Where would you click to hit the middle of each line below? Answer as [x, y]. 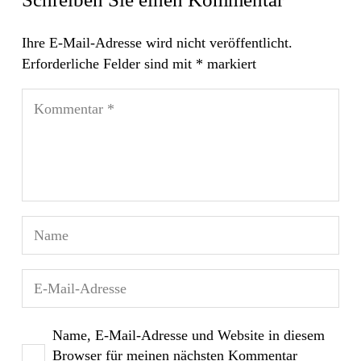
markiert [230, 63]
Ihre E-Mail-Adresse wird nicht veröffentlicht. [157, 42]
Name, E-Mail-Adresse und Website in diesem [189, 335]
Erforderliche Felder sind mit [109, 63]
